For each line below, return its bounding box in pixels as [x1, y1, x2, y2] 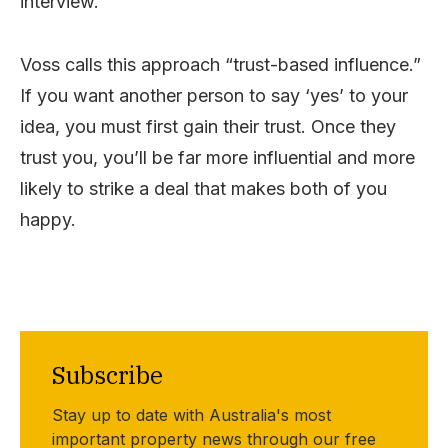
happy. [20, 208, 76, 230]
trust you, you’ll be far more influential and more [20, 146, 415, 168]
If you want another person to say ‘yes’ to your [20, 84, 408, 106]
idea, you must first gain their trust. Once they [20, 115, 396, 137]
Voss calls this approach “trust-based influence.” [20, 53, 421, 75]
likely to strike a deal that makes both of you [20, 177, 387, 199]
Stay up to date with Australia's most [52, 404, 331, 425]
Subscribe [52, 358, 163, 391]
